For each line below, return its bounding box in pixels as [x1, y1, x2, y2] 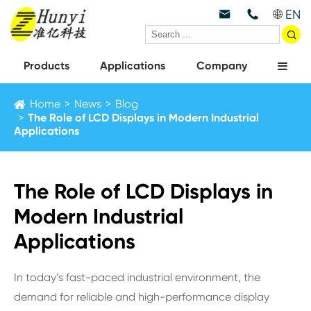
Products [24, 59, 70, 72]
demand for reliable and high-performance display [14, 290, 269, 303]
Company [196, 59, 247, 72]
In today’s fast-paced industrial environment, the [14, 271, 260, 284]
